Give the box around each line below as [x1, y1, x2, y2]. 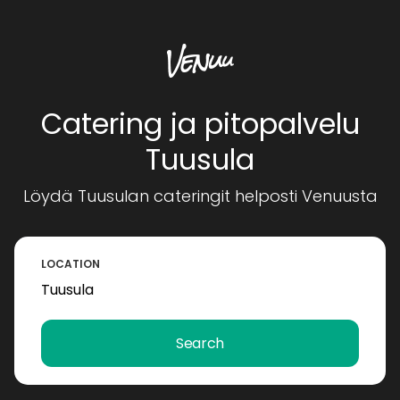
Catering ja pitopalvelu [40, 104, 360, 144]
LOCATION [41, 256, 100, 271]
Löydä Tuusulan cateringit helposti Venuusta [22, 185, 378, 207]
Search [175, 333, 225, 354]
